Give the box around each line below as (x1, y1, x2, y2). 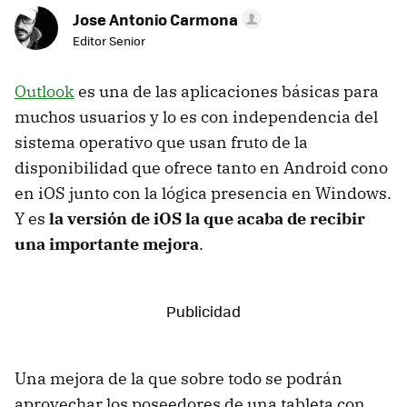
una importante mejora (15, 233, 199, 255)
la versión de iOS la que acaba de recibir (49, 208, 365, 230)
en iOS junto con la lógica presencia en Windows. (15, 183, 392, 204)
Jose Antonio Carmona (73, 8, 238, 31)
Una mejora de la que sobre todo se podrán (15, 368, 342, 390)
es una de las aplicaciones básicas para (74, 81, 379, 103)
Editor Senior (73, 32, 145, 50)
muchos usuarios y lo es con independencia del (15, 106, 378, 128)
